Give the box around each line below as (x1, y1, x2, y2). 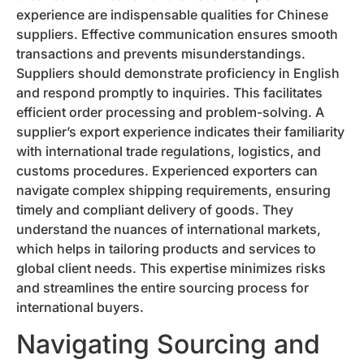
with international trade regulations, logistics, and (16, 143, 321, 160)
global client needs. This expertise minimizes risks (16, 260, 326, 277)
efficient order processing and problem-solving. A (16, 104, 324, 121)
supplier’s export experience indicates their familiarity (16, 123, 344, 141)
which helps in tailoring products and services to (16, 240, 316, 258)
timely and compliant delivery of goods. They (16, 201, 293, 219)
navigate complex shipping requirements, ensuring (16, 182, 331, 199)
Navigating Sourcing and (16, 327, 320, 360)
